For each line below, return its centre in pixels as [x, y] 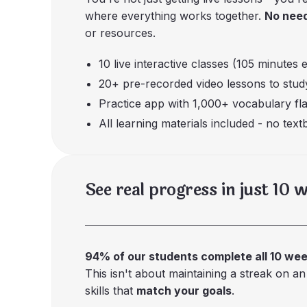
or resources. [120, 33]
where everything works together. [174, 16]
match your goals [184, 291]
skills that [110, 291]
